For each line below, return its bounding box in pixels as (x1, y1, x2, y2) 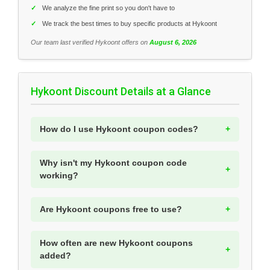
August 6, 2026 (149, 38, 196, 46)
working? (40, 171, 78, 181)
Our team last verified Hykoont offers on (31, 38, 149, 46)
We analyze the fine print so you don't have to (42, 4, 175, 11)
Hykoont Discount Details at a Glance (31, 85, 211, 98)
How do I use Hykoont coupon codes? (40, 124, 198, 134)
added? (40, 251, 71, 261)
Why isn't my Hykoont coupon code (40, 158, 187, 168)
